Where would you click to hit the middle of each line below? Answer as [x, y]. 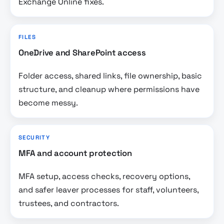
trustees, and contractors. [69, 203]
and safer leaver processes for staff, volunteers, [108, 189]
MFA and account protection [75, 153]
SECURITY [34, 138]
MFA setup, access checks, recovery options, [104, 176]
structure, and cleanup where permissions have [109, 89]
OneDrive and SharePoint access [82, 53]
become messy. [48, 102]
